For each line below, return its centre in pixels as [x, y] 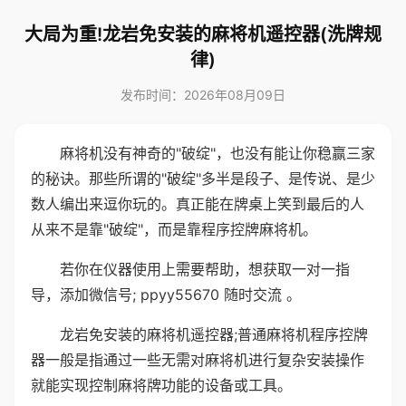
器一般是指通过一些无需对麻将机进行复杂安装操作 [198, 360]
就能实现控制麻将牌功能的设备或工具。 [161, 385]
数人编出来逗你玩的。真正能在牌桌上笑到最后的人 [198, 204]
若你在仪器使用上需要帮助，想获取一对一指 [205, 269]
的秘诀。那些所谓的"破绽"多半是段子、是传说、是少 [203, 179]
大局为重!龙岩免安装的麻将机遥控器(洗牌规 [203, 34]
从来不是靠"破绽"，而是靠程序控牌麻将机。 [174, 229]
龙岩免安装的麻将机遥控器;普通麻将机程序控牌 [214, 334]
